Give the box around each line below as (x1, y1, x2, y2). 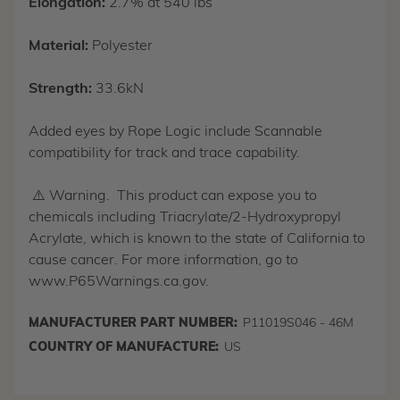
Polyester (92, 39, 153, 54)
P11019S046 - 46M (243, 317, 354, 331)
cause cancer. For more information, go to (29, 254, 298, 269)
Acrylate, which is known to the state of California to (29, 232, 365, 247)
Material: (29, 39, 92, 54)
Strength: (29, 82, 96, 97)
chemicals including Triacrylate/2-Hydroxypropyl (29, 211, 341, 226)
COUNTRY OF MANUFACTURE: (29, 341, 219, 355)
